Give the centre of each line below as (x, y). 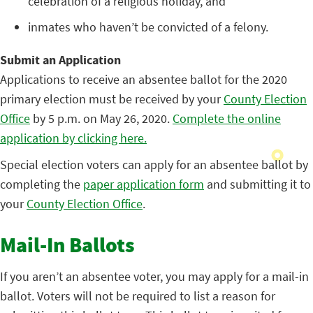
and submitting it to (257, 184)
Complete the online (227, 118)
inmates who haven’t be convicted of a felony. (148, 27)
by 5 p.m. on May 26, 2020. (101, 118)
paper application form (144, 184)
